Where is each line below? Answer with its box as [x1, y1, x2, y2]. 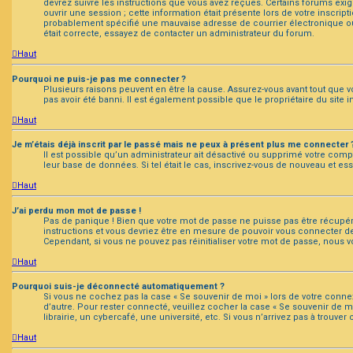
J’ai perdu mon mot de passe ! [12, 205, 141, 216]
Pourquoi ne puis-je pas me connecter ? [12, 73, 186, 84]
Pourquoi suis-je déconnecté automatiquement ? [12, 281, 225, 292]
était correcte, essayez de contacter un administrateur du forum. [43, 28, 314, 39]
